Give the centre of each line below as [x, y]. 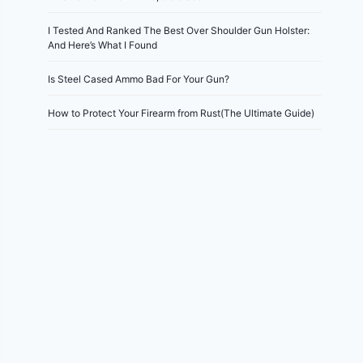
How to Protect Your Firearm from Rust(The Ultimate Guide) [181, 113]
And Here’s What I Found [103, 45]
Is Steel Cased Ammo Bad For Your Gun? [139, 79]
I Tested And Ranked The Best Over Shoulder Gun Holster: [179, 30]
